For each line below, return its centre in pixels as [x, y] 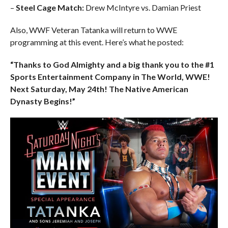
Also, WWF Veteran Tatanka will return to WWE [93, 30]
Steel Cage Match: [50, 7]
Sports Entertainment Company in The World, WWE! [110, 76]
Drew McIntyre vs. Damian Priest [142, 7]
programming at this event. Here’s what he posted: [97, 42]
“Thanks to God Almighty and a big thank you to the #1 [112, 64]
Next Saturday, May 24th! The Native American [99, 89]
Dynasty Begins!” [42, 101]
